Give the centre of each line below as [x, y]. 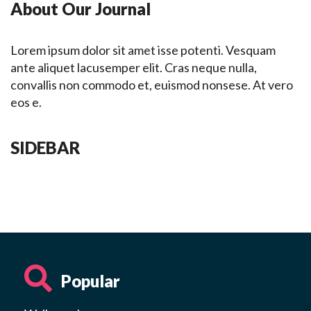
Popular [89, 281]
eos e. [26, 102]
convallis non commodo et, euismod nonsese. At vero [152, 85]
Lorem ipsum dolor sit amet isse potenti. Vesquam [143, 50]
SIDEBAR [45, 148]
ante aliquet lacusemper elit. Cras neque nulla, [134, 68]
